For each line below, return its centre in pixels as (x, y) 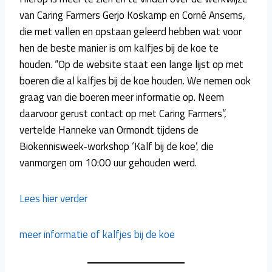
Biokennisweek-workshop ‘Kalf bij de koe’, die (117, 146)
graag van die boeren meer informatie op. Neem (122, 97)
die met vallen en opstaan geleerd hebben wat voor (131, 31)
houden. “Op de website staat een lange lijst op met (131, 64)
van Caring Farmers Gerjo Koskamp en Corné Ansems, (132, 15)
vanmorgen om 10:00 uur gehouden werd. (108, 162)
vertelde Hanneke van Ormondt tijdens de (109, 130)
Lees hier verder (53, 198)
